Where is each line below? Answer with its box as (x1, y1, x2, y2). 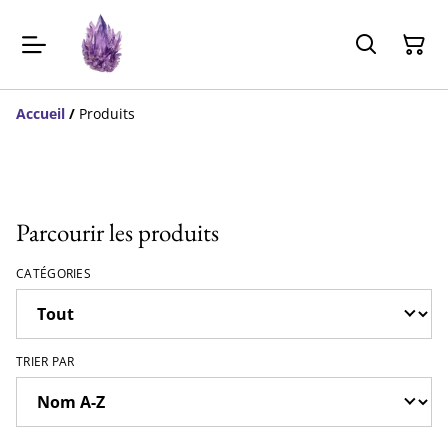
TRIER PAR (16, 353, 75, 370)
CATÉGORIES (16, 265, 91, 282)
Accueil (16, 104, 65, 123)
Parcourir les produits (16, 216, 219, 248)
